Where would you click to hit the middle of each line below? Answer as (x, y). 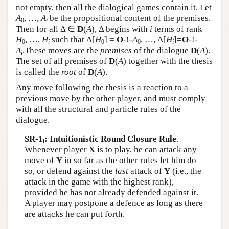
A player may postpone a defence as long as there (113, 203)
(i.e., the (186, 171)
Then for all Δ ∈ (47, 29)
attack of (146, 171)
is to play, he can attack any (146, 150)
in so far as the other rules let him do (129, 160)
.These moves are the (61, 50)
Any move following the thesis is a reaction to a (102, 87)
